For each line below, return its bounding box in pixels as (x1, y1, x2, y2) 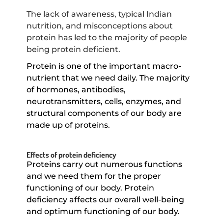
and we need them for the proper (26, 171, 161, 181)
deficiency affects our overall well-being (26, 195, 184, 205)
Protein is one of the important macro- (26, 61, 181, 71)
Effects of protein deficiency (26, 150, 116, 160)
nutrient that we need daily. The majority (26, 73, 190, 83)
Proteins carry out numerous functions (26, 160, 182, 169)
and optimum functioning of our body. (26, 207, 180, 217)
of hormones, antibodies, (26, 85, 126, 95)
